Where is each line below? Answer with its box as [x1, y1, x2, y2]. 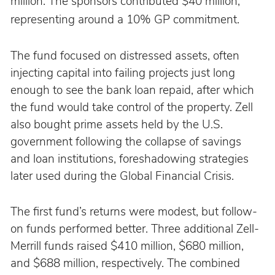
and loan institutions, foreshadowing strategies [10, 151, 252, 168]
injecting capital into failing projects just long [10, 65, 238, 82]
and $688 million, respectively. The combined [10, 255, 243, 272]
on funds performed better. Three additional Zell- [10, 221, 259, 238]
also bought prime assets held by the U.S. [10, 117, 226, 133]
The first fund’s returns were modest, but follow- [10, 204, 257, 220]
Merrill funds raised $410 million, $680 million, [10, 238, 247, 255]
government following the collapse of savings [10, 134, 244, 150]
